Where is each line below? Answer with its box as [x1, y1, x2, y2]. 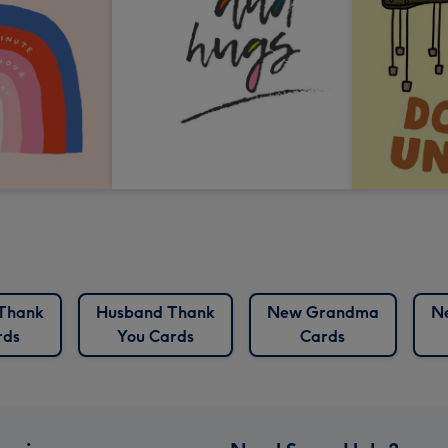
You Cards [116, 326, 194, 346]
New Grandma [266, 302, 379, 322]
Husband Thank [95, 302, 215, 322]
